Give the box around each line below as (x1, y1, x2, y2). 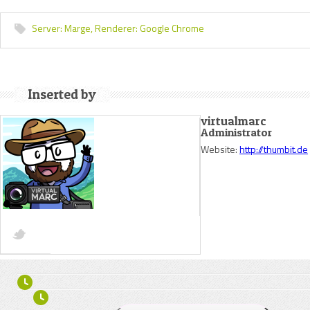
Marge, (62, 21, 95, 35)
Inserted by (28, 86, 96, 102)
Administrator (201, 125, 272, 139)
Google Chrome (138, 21, 204, 35)
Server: (32, 21, 62, 35)
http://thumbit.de (239, 142, 308, 156)
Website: (201, 142, 239, 156)
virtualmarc (201, 113, 266, 128)
